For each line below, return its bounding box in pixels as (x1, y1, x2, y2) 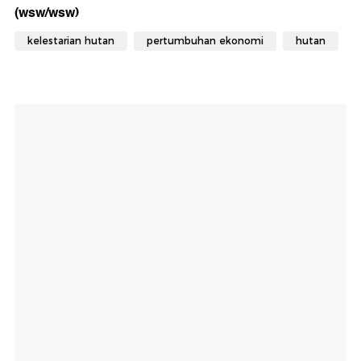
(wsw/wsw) (15, 2, 79, 24)
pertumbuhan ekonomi (147, 35, 263, 48)
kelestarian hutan (27, 35, 114, 48)
